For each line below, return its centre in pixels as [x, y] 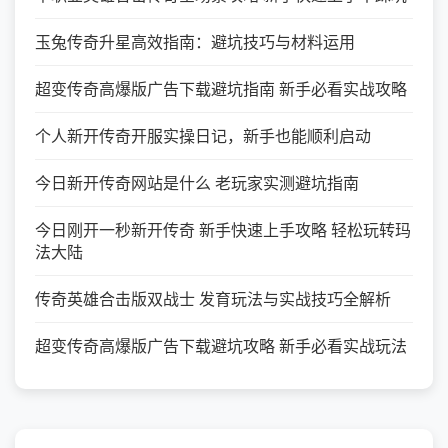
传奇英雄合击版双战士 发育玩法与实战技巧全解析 [213, 299]
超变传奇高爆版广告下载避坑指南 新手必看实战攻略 [221, 89]
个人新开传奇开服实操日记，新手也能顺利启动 [203, 136]
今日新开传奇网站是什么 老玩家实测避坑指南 [197, 183]
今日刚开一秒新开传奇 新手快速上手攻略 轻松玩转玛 [223, 230]
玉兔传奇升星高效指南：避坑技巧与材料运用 [195, 42]
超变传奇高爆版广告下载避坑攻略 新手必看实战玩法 [221, 346]
